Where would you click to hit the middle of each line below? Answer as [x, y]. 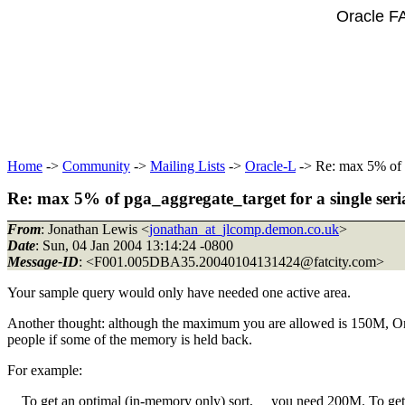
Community [96, 166]
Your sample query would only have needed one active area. [179, 292]
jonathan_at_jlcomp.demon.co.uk [244, 229]
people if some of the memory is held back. [130, 339]
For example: [45, 370]
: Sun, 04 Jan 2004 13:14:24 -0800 [134, 245]
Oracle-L [270, 166]
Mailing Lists [188, 166]
